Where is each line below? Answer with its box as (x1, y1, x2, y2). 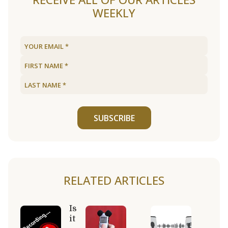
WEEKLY (93, 5, 135, 21)
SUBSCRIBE (93, 112, 135, 124)
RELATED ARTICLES (64, 172, 164, 188)
